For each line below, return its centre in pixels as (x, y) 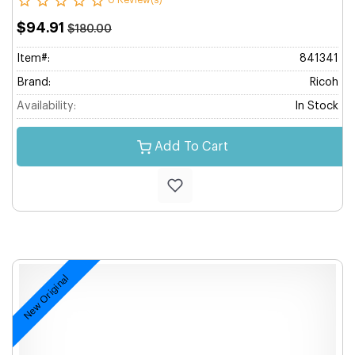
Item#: (33, 59)
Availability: (46, 106)
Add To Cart (191, 147)
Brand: (34, 82)
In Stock (317, 106)
